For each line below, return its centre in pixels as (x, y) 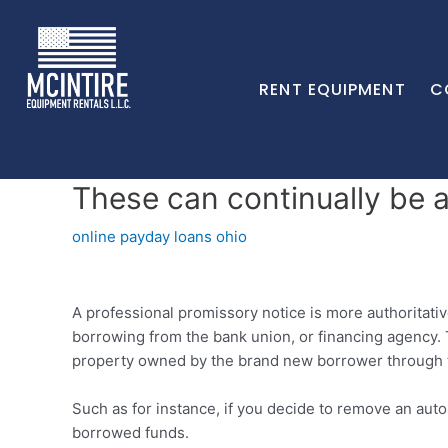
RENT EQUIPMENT (332, 89)
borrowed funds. (130, 432)
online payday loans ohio (159, 236)
